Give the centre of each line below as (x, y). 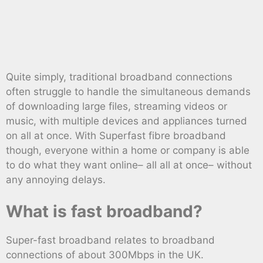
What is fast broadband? (104, 212)
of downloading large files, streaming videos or (117, 106)
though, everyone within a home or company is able (128, 150)
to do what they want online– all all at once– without (129, 165)
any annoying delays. (56, 179)
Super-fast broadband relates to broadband (110, 240)
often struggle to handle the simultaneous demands (128, 91)
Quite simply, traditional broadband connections (119, 77)
